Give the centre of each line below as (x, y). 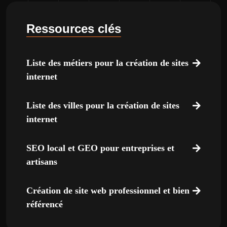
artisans (42, 162)
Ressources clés (74, 29)
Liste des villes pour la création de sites (103, 105)
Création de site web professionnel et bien (108, 191)
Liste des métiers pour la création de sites (107, 63)
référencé (45, 204)
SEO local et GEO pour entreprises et (100, 148)
